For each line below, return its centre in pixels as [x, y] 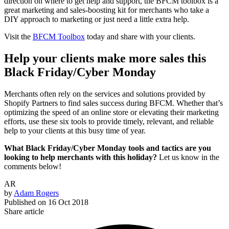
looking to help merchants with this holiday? [81, 157]
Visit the [18, 37]
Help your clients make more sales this [105, 59]
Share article [24, 212]
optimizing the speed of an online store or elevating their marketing [111, 112]
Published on [25, 202]
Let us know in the [188, 157]
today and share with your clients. [140, 37]
